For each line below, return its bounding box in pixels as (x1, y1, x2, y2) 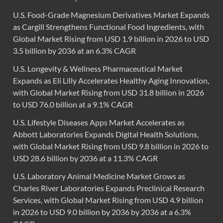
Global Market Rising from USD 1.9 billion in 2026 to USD (13, 34, 209, 44)
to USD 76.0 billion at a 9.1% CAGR (13, 100, 133, 110)
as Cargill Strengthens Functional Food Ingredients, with (13, 22, 204, 32)
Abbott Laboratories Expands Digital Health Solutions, (13, 129, 199, 139)
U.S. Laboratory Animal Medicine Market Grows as (13, 171, 185, 181)
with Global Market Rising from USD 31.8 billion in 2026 (13, 88, 204, 98)
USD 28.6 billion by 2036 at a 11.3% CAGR (13, 153, 158, 163)
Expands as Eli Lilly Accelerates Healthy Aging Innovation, (13, 76, 209, 86)
